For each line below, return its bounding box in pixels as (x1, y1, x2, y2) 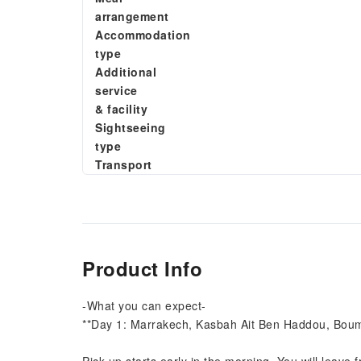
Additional (95, 64, 156, 80)
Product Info (82, 255, 202, 282)
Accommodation (95, 27, 191, 43)
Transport (95, 156, 152, 172)
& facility (95, 101, 147, 117)
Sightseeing (95, 119, 166, 135)
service (95, 82, 138, 98)
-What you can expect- (82, 297, 206, 313)
